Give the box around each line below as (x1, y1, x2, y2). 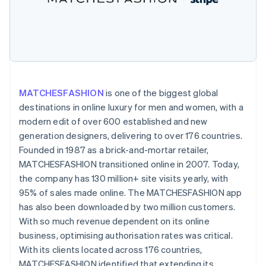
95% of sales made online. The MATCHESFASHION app (19, 186, 242, 198)
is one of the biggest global (103, 87, 218, 99)
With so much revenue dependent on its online (19, 215, 210, 227)
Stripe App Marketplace (85, 6, 180, 17)
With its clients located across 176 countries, (19, 243, 202, 255)
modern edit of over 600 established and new (19, 115, 208, 127)
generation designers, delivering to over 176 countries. (19, 129, 243, 141)
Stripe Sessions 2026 (61, 158, 148, 169)
